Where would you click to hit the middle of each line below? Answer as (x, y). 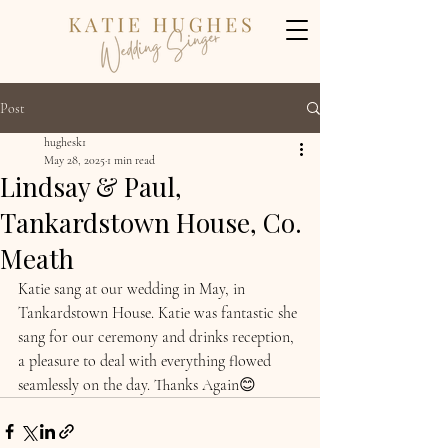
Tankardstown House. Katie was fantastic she (159, 313)
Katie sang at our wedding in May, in (133, 289)
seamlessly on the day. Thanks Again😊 (137, 385)
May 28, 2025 (74, 160)
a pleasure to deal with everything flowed (146, 361)
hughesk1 (65, 142)
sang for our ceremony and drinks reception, (158, 337)
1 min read (131, 160)
